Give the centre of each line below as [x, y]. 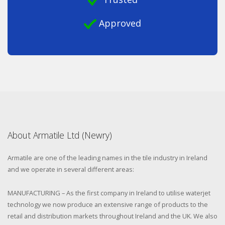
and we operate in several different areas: [71, 169]
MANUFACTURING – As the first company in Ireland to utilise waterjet [109, 193]
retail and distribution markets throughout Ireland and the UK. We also [113, 216]
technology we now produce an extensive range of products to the [108, 204]
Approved [119, 23]
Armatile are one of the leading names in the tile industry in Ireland [107, 157]
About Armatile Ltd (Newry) [60, 135]
